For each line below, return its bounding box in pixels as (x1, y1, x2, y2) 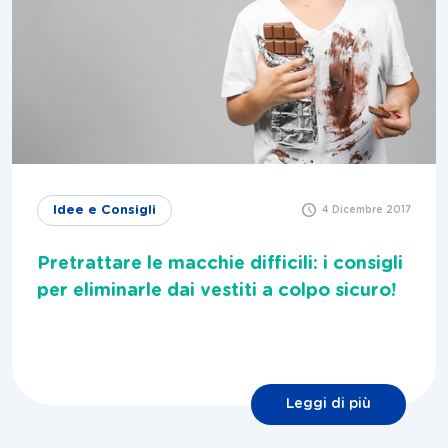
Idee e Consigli (53, 204, 156, 218)
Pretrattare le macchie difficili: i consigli (37, 255, 403, 274)
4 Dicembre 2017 (322, 205, 411, 216)
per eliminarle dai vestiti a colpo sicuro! (37, 282, 396, 301)
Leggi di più (286, 397, 371, 412)
